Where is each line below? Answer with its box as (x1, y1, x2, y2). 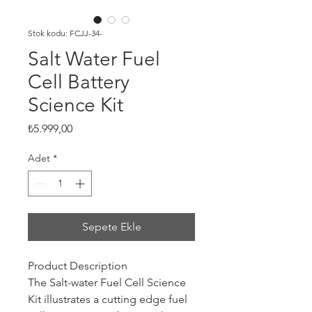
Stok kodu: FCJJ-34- (28, 28, 102, 38)
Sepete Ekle (81, 220, 141, 233)
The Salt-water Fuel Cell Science (28, 276, 186, 289)
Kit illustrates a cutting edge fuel (28, 292, 187, 306)
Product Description (28, 259, 127, 272)
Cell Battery (28, 70, 130, 93)
